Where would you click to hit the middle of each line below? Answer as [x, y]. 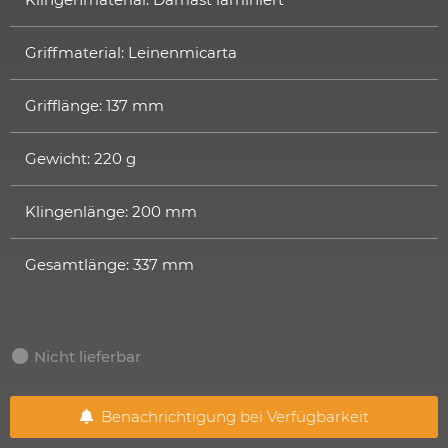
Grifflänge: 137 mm [94, 105]
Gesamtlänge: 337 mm [109, 264]
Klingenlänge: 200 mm [111, 211]
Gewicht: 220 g [80, 158]
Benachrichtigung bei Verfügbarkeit [230, 417]
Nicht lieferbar [87, 356]
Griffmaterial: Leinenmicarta [131, 52]
